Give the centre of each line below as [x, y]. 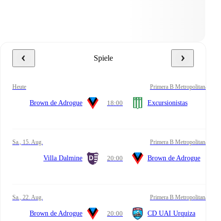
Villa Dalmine [63, 158]
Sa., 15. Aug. [29, 142]
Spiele [105, 58]
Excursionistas [167, 103]
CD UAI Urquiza [171, 213]
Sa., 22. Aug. [29, 197]
